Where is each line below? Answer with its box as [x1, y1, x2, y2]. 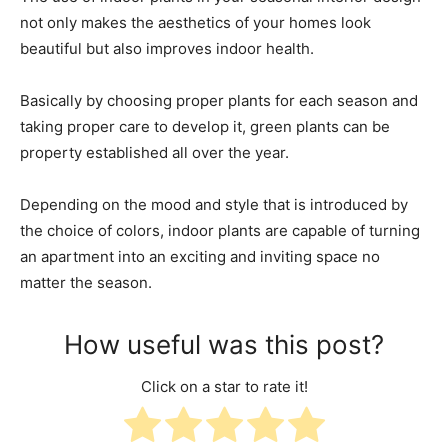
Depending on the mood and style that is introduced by [20, 195, 408, 215]
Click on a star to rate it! [140, 376, 308, 396]
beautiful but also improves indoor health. [20, 39, 318, 59]
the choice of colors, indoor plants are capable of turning [20, 221, 420, 241]
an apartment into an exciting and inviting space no [20, 247, 380, 267]
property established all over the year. [20, 143, 293, 163]
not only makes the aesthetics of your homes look [20, 13, 371, 33]
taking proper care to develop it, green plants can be [20, 117, 390, 137]
